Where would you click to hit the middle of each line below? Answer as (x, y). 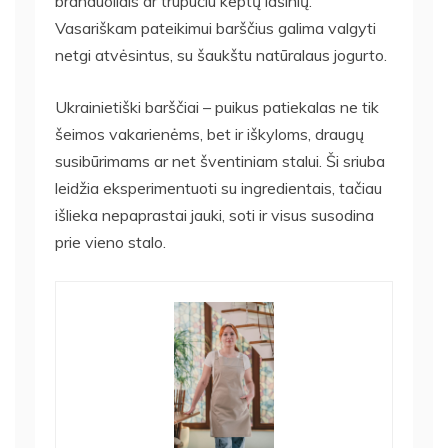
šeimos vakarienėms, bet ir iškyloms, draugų (209, 133)
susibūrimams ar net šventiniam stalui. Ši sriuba (220, 160)
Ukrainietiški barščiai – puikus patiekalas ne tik (217, 106)
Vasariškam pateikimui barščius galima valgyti (215, 27)
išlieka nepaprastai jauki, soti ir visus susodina (214, 214)
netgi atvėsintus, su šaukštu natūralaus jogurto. (221, 54)
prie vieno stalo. (110, 241)
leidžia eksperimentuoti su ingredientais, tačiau (218, 187)
